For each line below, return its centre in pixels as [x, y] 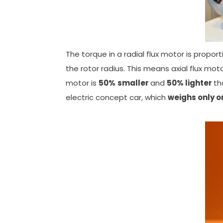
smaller [134, 83]
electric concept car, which [117, 98]
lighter [199, 83]
